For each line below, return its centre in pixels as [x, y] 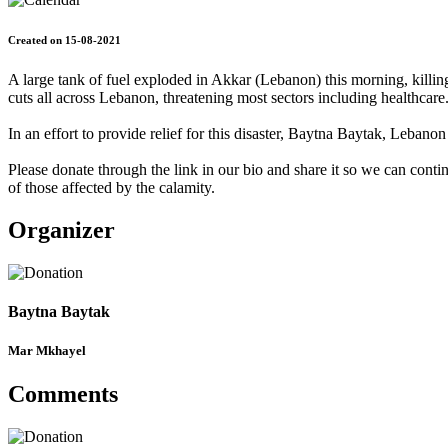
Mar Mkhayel [47, 351]
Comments [63, 394]
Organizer [61, 229]
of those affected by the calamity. [111, 188]
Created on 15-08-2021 [64, 40]
